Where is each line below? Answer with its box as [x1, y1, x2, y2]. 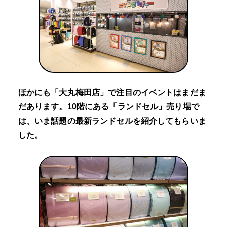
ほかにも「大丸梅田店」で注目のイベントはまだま [18, 88, 206, 97]
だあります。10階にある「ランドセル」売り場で [18, 102, 199, 111]
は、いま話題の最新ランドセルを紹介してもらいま [18, 117, 206, 126]
